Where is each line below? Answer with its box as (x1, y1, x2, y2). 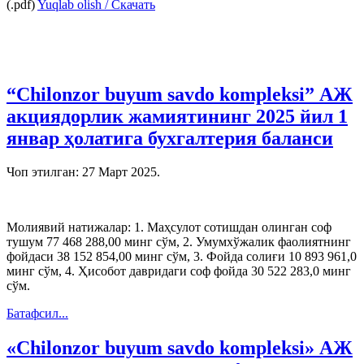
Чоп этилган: (6, 165, 82, 180)
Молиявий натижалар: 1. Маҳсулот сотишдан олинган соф (6, 220, 331, 235)
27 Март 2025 (82, 165, 157, 180)
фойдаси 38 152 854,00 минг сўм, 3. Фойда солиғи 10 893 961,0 (6, 249, 357, 264)
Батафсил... (6, 306, 68, 321)
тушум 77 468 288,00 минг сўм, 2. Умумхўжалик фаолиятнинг (6, 235, 351, 249)
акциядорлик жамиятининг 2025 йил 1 (6, 105, 348, 127)
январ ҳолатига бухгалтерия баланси (6, 127, 333, 149)
